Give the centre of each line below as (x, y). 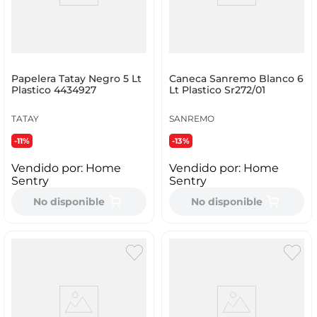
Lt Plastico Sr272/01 (217, 90)
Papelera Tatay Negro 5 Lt (76, 79)
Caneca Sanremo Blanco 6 (236, 79)
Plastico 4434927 (53, 90)
